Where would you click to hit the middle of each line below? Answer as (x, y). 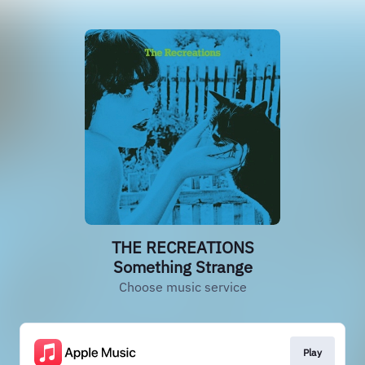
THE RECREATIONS (182, 247)
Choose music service (182, 287)
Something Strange (182, 267)
